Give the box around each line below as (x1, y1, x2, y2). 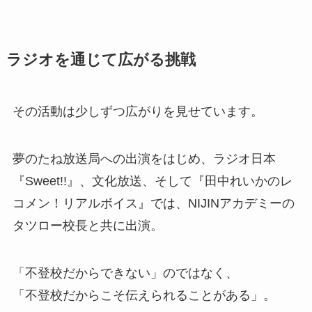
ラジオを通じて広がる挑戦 (6, 52, 196, 69)
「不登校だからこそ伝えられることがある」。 (12, 288, 276, 302)
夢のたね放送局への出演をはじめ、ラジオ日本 (12, 151, 276, 166)
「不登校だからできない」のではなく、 (12, 265, 238, 280)
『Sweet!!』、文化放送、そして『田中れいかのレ (12, 173, 292, 188)
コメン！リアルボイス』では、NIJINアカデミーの (12, 196, 295, 210)
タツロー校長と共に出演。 (12, 218, 163, 233)
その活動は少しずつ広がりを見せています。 (12, 104, 263, 119)
